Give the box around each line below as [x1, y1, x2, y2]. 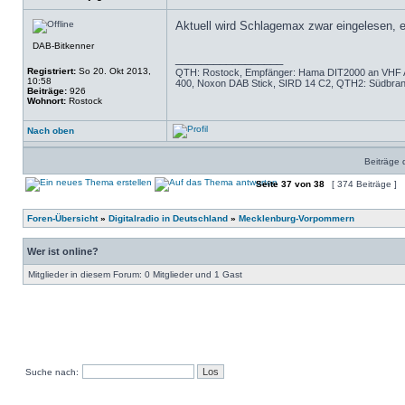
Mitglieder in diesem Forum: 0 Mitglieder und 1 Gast [28, 269, 242, 279]
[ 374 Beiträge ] [329, 179, 400, 189]
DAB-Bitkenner [33, 41, 94, 51]
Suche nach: [25, 367, 79, 377]
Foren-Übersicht [27, 213, 98, 223]
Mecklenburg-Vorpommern [239, 213, 354, 223]
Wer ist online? [27, 246, 99, 257]
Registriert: [27, 66, 76, 76]
